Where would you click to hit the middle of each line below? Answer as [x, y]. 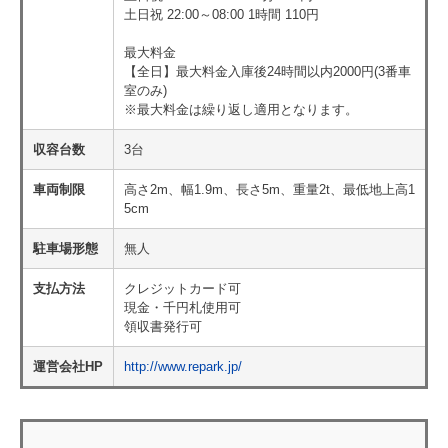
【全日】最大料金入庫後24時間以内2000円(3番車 [267, 71]
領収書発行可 [163, 326]
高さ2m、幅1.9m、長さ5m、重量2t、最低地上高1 [269, 189]
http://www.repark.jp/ [183, 366]
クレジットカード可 [182, 288]
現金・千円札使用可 [182, 307]
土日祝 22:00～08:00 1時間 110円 [221, 14]
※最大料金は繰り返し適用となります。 [241, 109]
